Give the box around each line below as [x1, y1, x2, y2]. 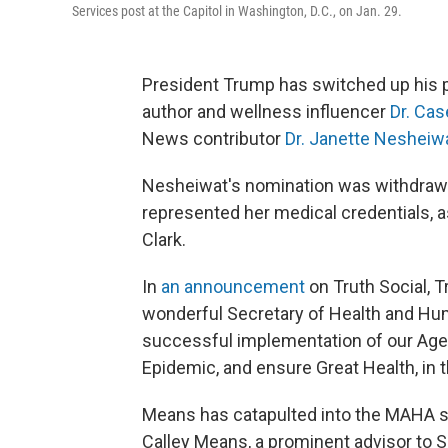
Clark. [142, 229, 186, 250]
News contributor [142, 128, 285, 149]
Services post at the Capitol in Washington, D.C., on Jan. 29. [72, 3, 402, 19]
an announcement [161, 276, 305, 297]
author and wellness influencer [142, 101, 386, 122]
